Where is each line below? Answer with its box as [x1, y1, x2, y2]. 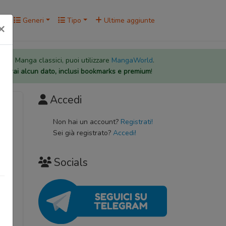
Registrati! [120, 117, 153, 127]
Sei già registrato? [52, 128, 113, 138]
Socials [54, 155, 88, 170]
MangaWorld [111, 55, 153, 66]
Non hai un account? [52, 117, 121, 127]
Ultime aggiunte [102, 15, 155, 25]
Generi [21, 15, 44, 25]
